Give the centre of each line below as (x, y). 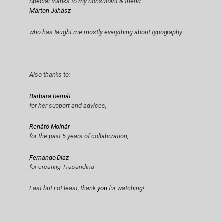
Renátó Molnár (50, 126)
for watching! (127, 188)
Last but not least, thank (63, 188)
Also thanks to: (50, 74)
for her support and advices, (68, 105)
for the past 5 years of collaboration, (79, 136)
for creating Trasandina (62, 166)
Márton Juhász (50, 10)
